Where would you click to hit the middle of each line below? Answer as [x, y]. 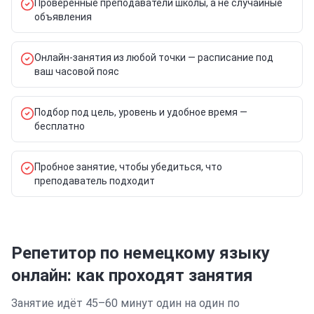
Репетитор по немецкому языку [141, 253]
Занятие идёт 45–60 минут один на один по [125, 303]
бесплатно [60, 126]
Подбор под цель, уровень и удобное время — [141, 112]
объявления [63, 17]
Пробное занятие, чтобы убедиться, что [128, 167]
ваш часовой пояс [77, 71]
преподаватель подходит [95, 181]
